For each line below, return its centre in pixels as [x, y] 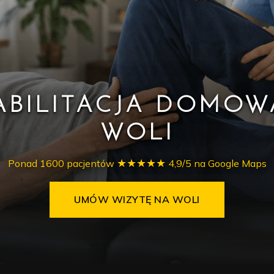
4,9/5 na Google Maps [216, 163]
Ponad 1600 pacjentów [62, 163]
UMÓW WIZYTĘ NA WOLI [137, 199]
